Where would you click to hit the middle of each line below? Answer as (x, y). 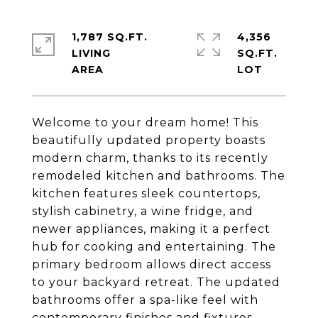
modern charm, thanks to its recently (150, 158)
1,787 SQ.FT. (110, 37)
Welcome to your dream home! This (145, 122)
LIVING (91, 53)
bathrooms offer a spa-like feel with (145, 300)
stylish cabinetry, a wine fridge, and (143, 211)
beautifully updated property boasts (149, 140)
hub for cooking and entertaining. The (154, 247)
